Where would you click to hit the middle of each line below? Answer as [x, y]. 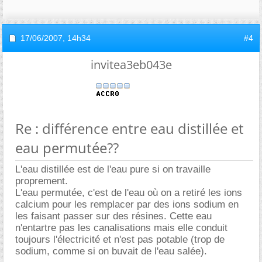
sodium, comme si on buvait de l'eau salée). [111, 251]
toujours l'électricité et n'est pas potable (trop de [120, 239]
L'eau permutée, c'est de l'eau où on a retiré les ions [129, 193]
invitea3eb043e [131, 65]
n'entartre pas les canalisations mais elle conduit [121, 228]
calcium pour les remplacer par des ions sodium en [127, 204]
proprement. [42, 181]
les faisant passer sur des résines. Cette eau [113, 216]
